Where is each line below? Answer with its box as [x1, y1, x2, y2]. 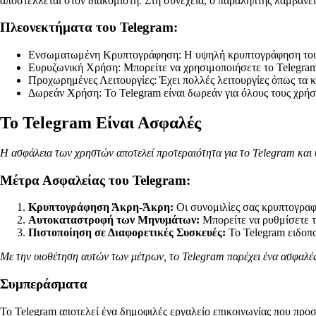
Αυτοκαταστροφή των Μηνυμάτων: [28, 214, 200, 226]
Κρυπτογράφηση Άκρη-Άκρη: [28, 201, 174, 214]
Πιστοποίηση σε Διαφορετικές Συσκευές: [28, 226, 226, 239]
